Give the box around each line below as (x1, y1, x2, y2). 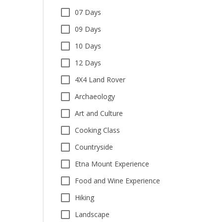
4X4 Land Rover (75, 75, 125, 84)
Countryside (75, 142, 113, 152)
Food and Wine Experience (75, 176, 160, 185)
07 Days (75, 7, 101, 17)
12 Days (75, 58, 101, 67)
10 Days (75, 41, 101, 51)
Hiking (75, 193, 94, 202)
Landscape (75, 210, 110, 219)
